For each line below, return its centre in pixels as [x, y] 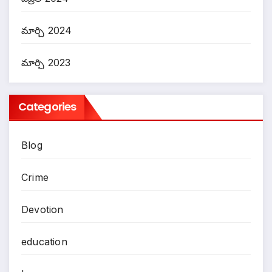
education [44, 242]
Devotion [42, 210]
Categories [47, 107]
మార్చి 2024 [47, 30]
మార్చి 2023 [46, 62]
